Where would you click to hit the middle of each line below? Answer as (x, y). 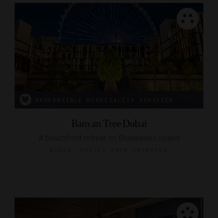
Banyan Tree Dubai (109, 123)
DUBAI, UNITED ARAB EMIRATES (109, 149)
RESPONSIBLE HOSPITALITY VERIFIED (104, 100)
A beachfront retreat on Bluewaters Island (109, 138)
